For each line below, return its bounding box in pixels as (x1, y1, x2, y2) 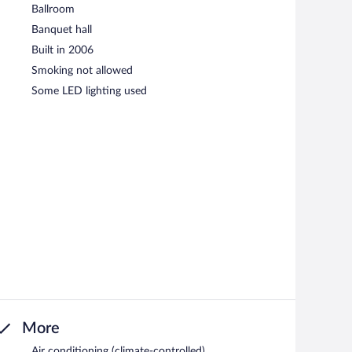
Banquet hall (31, 24, 92, 35)
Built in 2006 (31, 44, 93, 56)
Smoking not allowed (31, 64, 133, 76)
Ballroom (31, 3, 75, 15)
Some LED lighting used (31, 85, 147, 97)
